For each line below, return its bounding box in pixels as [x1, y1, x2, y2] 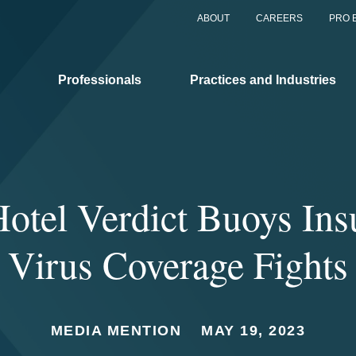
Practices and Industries [190, 72, 336, 87]
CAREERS [256, 13, 303, 24]
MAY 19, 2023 [201, 323, 306, 339]
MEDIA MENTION [50, 323, 182, 339]
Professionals [58, 72, 141, 87]
